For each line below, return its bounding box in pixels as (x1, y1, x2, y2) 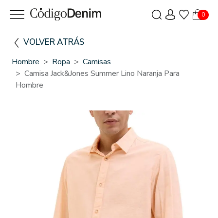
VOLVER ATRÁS (23, 36, 84, 48)
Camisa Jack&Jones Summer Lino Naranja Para (24, 68, 180, 79)
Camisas (83, 56, 111, 67)
